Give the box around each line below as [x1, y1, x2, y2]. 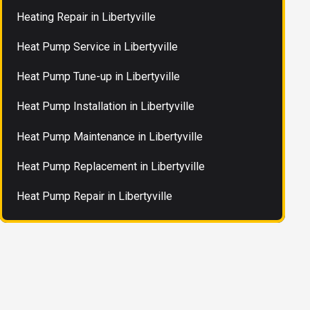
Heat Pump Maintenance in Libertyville [17, 129, 203, 143]
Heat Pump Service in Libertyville [17, 40, 179, 54]
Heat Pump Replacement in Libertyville [17, 159, 206, 173]
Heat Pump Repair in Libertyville [17, 190, 173, 203]
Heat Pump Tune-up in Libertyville [17, 70, 181, 84]
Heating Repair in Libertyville [17, 10, 156, 24]
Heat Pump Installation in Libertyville [17, 100, 195, 113]
